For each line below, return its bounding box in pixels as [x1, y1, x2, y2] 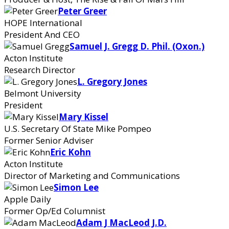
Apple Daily [4, 193, 51, 205]
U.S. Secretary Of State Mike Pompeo [4, 123, 151, 134]
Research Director [4, 64, 75, 76]
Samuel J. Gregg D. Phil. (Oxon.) [70, 40, 204, 52]
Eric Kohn [50, 146, 91, 158]
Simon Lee [54, 181, 99, 193]
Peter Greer [58, 5, 107, 17]
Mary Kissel [59, 111, 108, 123]
